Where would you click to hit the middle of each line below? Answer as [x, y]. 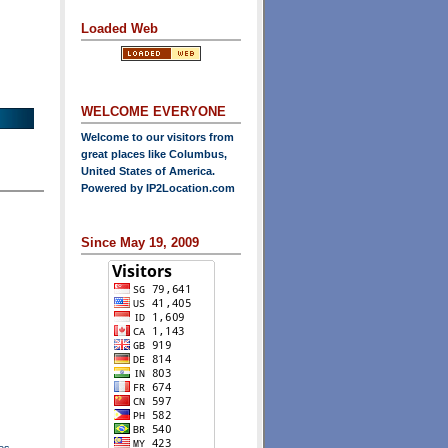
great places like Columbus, [154, 154]
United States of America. [148, 171]
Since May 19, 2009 [140, 242]
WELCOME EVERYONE [153, 111]
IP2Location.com [190, 188]
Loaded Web [119, 28]
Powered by [113, 188]
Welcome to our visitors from [157, 137]
